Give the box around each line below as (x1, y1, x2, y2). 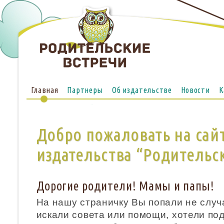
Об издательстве (112, 85, 172, 94)
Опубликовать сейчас (30, 104, 105, 113)
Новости (180, 85, 210, 94)
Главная (30, 85, 58, 94)
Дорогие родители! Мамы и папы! (36, 179, 214, 193)
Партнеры (67, 85, 103, 94)
